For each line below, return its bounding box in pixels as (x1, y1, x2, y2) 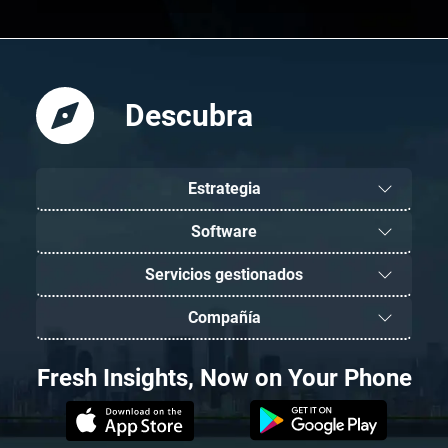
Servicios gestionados (145, 265, 303, 285)
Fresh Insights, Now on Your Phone (36, 364, 412, 393)
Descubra (124, 97, 253, 133)
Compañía (187, 308, 261, 328)
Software (191, 222, 257, 242)
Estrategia (187, 179, 261, 199)
